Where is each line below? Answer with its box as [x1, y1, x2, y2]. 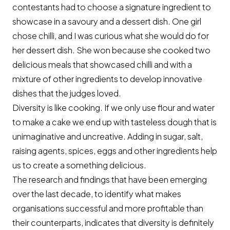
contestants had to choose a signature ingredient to [12, 2, 211, 12]
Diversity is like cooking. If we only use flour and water [12, 102, 215, 113]
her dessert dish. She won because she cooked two [12, 45, 210, 55]
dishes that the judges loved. [12, 88, 121, 99]
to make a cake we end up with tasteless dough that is [12, 117, 217, 127]
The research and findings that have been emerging [12, 174, 207, 185]
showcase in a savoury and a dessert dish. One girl [12, 16, 201, 27]
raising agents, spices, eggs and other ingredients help [12, 145, 217, 156]
